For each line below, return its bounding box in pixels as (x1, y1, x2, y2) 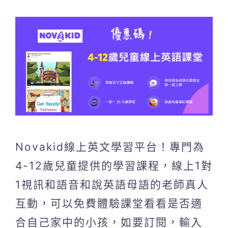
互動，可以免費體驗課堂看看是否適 (15, 196, 203, 210)
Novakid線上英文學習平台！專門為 (15, 140, 205, 153)
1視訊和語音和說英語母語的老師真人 (15, 178, 209, 191)
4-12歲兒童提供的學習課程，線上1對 (15, 159, 213, 172)
